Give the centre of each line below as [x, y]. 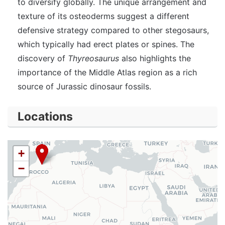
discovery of [43, 58]
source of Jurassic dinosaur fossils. [84, 86]
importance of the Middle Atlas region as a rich [107, 72]
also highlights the [155, 58]
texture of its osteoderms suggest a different [103, 16]
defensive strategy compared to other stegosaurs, [113, 30]
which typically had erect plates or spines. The [106, 44]
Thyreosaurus [93, 58]
